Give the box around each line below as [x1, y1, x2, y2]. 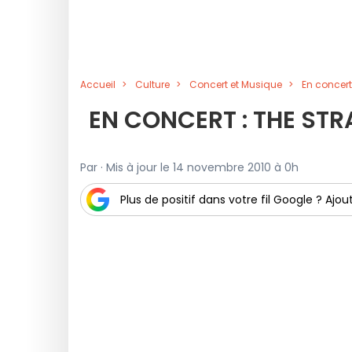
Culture [135, 78, 170, 91]
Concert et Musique [189, 78, 282, 91]
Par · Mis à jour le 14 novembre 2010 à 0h [80, 159, 299, 175]
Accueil [80, 78, 115, 91]
